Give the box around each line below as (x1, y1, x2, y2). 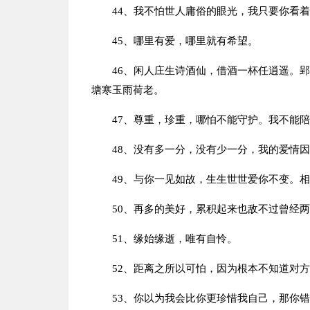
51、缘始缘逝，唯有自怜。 (111, 233, 237, 244)
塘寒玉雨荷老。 (91, 84, 164, 95)
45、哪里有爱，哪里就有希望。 (111, 35, 258, 46)
